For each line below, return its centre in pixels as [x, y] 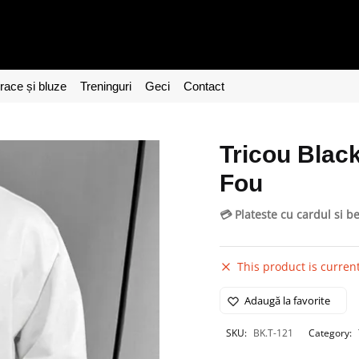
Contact [204, 86]
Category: [331, 333]
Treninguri [106, 86]
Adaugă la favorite [287, 300]
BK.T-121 [273, 333]
